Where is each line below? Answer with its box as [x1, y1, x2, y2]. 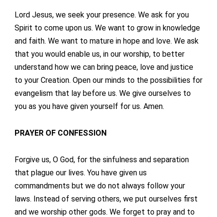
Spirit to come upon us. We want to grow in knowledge [15, 23, 200, 33]
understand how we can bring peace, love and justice [15, 62, 193, 72]
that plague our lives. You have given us [15, 168, 147, 178]
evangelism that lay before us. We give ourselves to [15, 89, 191, 98]
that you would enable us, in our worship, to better [15, 49, 185, 59]
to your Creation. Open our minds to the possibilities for [15, 76, 202, 85]
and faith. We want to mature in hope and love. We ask [15, 36, 199, 46]
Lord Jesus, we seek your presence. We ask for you [15, 10, 189, 20]
